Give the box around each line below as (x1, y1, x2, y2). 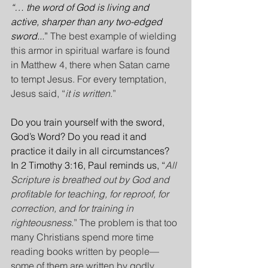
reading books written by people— (11, 245, 162, 257)
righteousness (11, 217, 71, 229)
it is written (65, 87, 110, 99)
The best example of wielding (50, 30, 179, 42)
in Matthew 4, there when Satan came (11, 59, 172, 71)
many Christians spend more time (11, 231, 156, 243)
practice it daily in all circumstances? (11, 145, 172, 157)
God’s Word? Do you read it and (11, 130, 149, 142)
